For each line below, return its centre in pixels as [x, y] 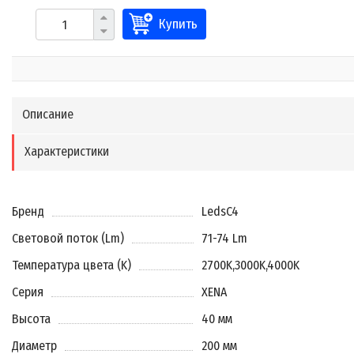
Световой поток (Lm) [68, 239]
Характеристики [67, 152]
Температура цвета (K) [72, 265]
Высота [31, 319]
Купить [178, 24]
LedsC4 [220, 212]
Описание [48, 115]
